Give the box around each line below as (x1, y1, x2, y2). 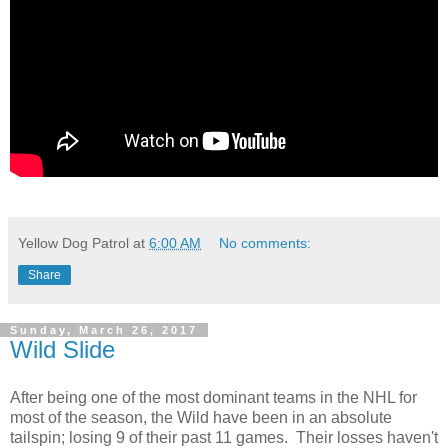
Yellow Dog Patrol (18, 235, 129, 252)
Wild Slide (10, 336, 115, 364)
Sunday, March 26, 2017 (10, 324, 198, 337)
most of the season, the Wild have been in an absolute (10, 408, 392, 426)
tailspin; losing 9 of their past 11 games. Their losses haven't (10, 428, 438, 446)
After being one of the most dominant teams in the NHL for (10, 388, 417, 406)
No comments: (219, 235, 312, 252)
